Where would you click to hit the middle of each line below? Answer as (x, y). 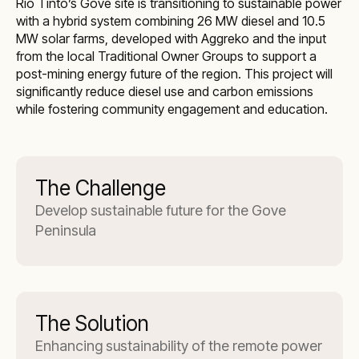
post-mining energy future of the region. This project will (174, 74)
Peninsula (66, 230)
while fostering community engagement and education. (172, 109)
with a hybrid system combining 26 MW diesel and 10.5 (171, 21)
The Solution (92, 323)
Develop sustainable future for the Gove (161, 210)
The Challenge (101, 188)
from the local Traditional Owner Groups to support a (166, 56)
